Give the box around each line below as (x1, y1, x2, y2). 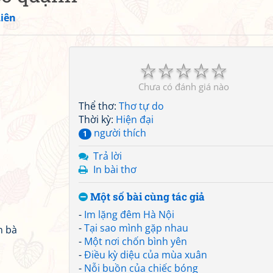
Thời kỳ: (79, 113, 116, 126)
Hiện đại (116, 113, 154, 126)
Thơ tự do (119, 99, 164, 113)
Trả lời (93, 149, 122, 163)
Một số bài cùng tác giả (88, 190, 205, 204)
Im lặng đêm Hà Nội (84, 208, 174, 221)
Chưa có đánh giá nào (138, 80, 229, 93)
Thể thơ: (79, 99, 119, 113)
